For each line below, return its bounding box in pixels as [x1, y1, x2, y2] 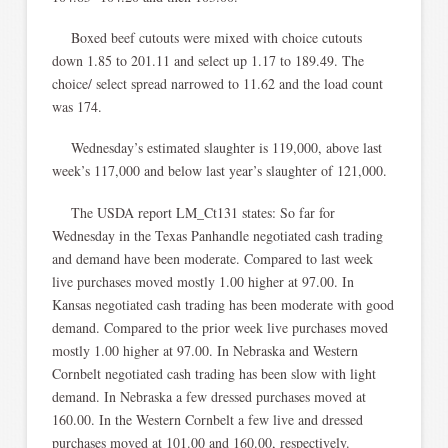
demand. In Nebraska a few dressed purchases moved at [51, 386, 366, 406]
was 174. [51, 96, 102, 116]
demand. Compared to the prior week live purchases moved [51, 317, 388, 337]
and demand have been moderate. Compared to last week [51, 248, 373, 268]
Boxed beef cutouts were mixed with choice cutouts [51, 27, 362, 47]
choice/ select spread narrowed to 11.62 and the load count [51, 73, 383, 93]
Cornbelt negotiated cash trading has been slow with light [51, 363, 376, 383]
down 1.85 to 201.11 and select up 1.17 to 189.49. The [51, 50, 364, 70]
